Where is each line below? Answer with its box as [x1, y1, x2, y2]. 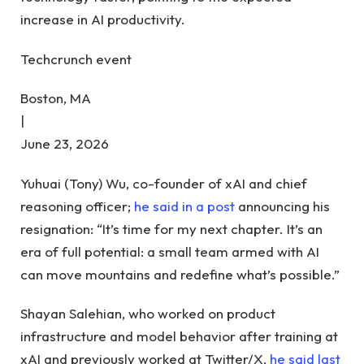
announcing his [235, 197, 330, 214]
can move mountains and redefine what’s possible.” [20, 265, 340, 283]
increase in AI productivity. [20, 11, 185, 28]
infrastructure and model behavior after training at [20, 327, 338, 344]
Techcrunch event [20, 50, 132, 67]
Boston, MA [20, 89, 91, 107]
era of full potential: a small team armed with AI [20, 242, 319, 260]
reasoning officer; [20, 197, 134, 214]
